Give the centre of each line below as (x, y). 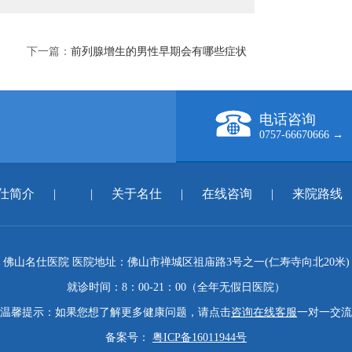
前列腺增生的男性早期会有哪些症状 (159, 51)
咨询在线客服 (264, 312)
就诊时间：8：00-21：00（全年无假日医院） (176, 287)
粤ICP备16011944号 (200, 337)
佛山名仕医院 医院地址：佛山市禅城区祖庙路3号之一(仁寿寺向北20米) (176, 262)
